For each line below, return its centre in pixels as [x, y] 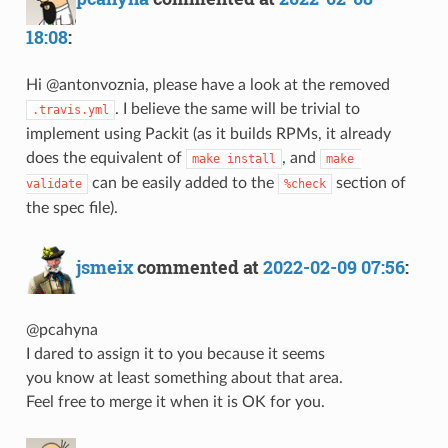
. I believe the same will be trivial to [237, 108]
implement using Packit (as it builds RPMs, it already [208, 133]
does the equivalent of [105, 157]
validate [53, 183]
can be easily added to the [182, 182]
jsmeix [104, 266]
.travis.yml [70, 109]
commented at [197, 266]
